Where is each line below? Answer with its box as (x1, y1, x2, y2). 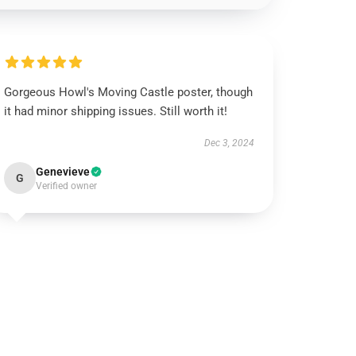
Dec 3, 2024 (203, 137, 254, 149)
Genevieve (36, 165, 91, 178)
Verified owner (36, 180, 98, 192)
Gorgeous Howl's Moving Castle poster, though (4, 85, 253, 99)
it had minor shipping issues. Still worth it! (4, 104, 228, 118)
